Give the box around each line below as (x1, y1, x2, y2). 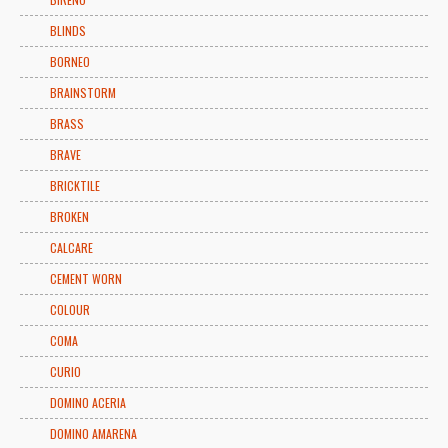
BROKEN (50, 207, 89, 225)
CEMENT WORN (50, 269, 122, 287)
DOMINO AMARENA (50, 424, 137, 442)
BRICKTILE (50, 176, 100, 194)
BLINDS (50, 21, 86, 39)
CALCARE (50, 238, 93, 256)
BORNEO (50, 52, 90, 70)
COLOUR (50, 300, 90, 318)
